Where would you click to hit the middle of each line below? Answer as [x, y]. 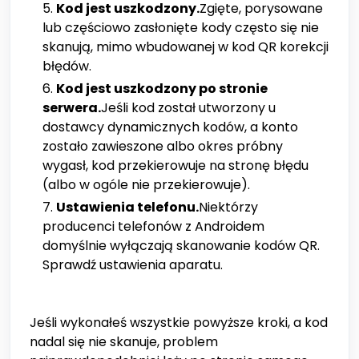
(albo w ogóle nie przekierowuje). [146, 185]
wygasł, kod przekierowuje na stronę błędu [175, 166]
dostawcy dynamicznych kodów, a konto [170, 127]
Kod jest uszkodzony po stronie [162, 89]
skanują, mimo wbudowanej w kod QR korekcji [186, 47]
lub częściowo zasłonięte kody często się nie [181, 28]
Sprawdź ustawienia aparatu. [133, 265]
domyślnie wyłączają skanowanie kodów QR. [181, 246]
